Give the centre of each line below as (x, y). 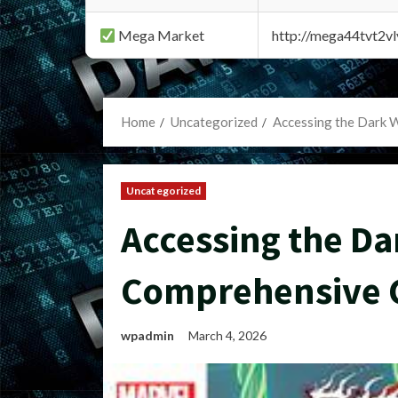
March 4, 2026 (229, 335)
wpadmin (147, 335)
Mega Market (160, 35)
